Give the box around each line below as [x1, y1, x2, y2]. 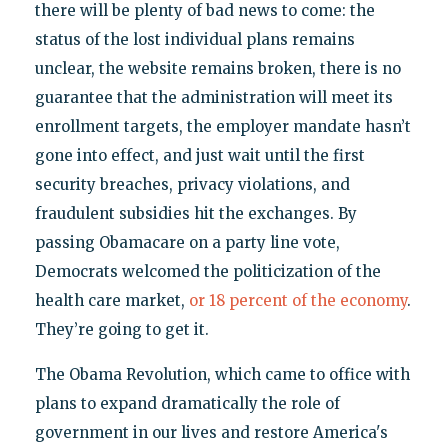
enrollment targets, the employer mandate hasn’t [34, 117, 411, 137]
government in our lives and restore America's [34, 423, 388, 443]
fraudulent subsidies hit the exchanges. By [34, 204, 357, 224]
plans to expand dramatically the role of [34, 394, 340, 414]
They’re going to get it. [34, 320, 209, 340]
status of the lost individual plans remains [34, 30, 355, 50]
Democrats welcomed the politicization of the [34, 262, 381, 282]
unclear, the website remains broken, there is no [34, 59, 401, 79]
